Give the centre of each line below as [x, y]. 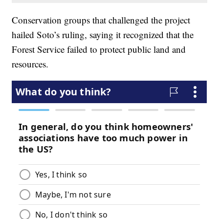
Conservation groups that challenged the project [101, 20]
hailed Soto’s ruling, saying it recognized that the [103, 34]
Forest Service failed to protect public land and [99, 49]
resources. [30, 64]
